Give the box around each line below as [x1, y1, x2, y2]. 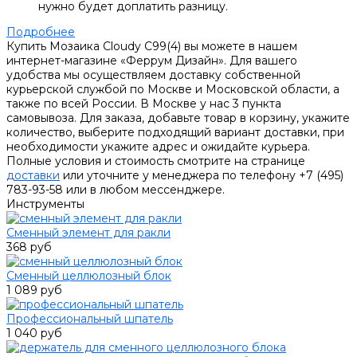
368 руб [6, 240, 52, 255]
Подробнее [6, 25, 75, 40]
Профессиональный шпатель [6, 312, 173, 327]
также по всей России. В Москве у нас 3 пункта [6, 96, 281, 112]
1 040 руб [6, 326, 62, 341]
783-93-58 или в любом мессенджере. [6, 182, 225, 198]
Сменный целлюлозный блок [6, 269, 171, 284]
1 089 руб [6, 283, 62, 298]
